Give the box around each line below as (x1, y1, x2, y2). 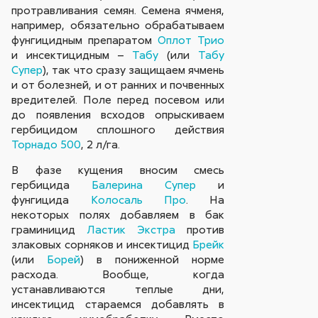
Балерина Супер (92, 177, 197, 192)
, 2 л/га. (81, 136, 121, 151)
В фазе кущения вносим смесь (11, 163, 225, 177)
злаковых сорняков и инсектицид (11, 237, 193, 252)
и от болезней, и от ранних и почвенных (11, 77, 225, 92)
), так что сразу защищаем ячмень (43, 62, 225, 77)
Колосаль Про (90, 192, 186, 207)
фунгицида (11, 192, 91, 207)
